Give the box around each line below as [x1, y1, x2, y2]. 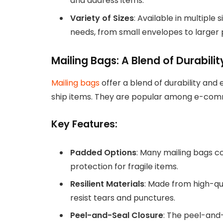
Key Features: [51, 117, 117, 131]
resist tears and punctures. [70, 192, 175, 204]
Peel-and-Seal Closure [70, 209, 163, 221]
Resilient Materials [70, 178, 144, 190]
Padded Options [70, 146, 136, 158]
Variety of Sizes [70, 12, 134, 24]
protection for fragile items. [70, 160, 178, 172]
